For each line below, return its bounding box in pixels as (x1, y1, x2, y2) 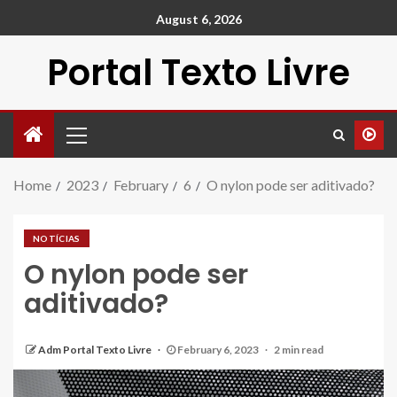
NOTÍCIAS (33, 233, 81, 244)
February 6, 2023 (175, 343, 261, 356)
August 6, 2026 (155, 12, 242, 27)
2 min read (274, 343, 323, 356)
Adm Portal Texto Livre (38, 343, 153, 356)
